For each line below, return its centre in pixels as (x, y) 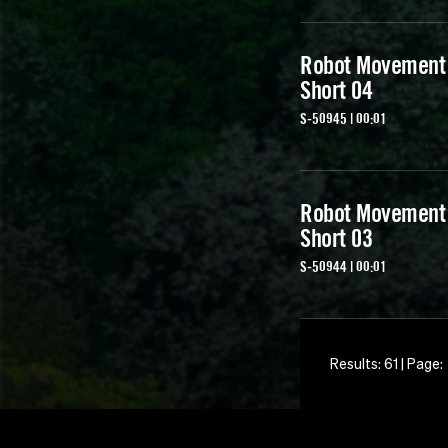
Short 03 (336, 238)
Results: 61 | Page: (386, 363)
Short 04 (336, 90)
